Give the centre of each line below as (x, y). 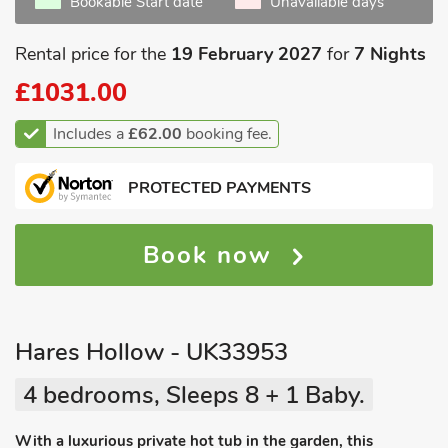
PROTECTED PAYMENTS (219, 188)
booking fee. (227, 134)
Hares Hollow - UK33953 (151, 352)
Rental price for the (93, 54)
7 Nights (390, 54)
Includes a (90, 134)
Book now (212, 255)
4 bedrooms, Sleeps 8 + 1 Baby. (194, 395)
